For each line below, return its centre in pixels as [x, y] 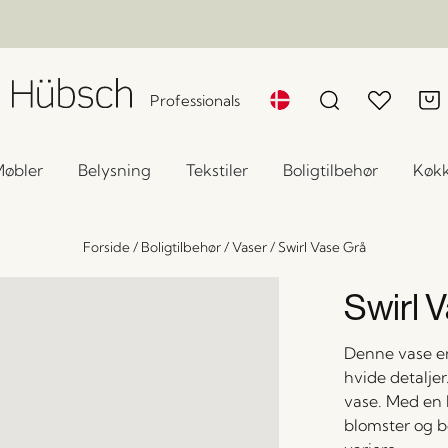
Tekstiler [216, 170]
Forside [106, 247]
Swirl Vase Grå [321, 247]
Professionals [195, 100]
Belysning [114, 170]
